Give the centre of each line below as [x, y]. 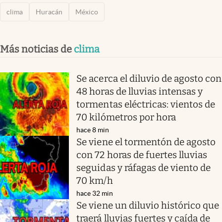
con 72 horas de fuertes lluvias [142, 155]
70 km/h [95, 180]
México [87, 12]
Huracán [49, 12]
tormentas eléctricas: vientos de [146, 104]
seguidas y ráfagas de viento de [144, 167]
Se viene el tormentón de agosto [146, 142]
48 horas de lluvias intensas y [140, 91]
